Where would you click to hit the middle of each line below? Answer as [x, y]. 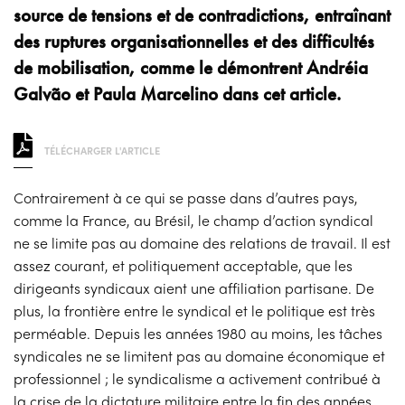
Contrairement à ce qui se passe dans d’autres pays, [186, 197]
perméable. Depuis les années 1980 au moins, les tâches [198, 333]
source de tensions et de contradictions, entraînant [202, 15]
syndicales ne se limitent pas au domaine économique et [200, 355]
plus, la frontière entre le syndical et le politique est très [195, 310]
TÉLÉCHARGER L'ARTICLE [101, 150]
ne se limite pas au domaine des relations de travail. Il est [202, 242]
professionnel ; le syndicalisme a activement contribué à [198, 378]
